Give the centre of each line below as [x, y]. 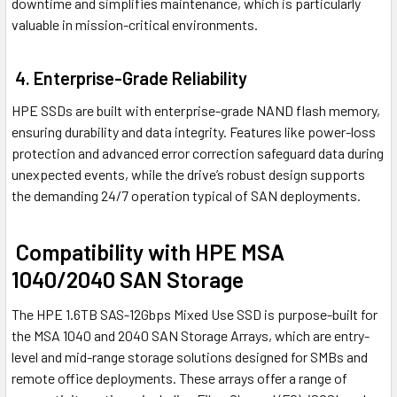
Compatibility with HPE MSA [148, 252]
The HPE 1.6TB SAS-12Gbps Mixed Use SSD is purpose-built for [195, 315]
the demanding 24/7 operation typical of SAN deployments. [186, 196]
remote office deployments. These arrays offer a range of [179, 378]
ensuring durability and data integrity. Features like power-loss [194, 132]
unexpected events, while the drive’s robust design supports [188, 175]
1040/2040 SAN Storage [128, 280]
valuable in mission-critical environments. [135, 25]
